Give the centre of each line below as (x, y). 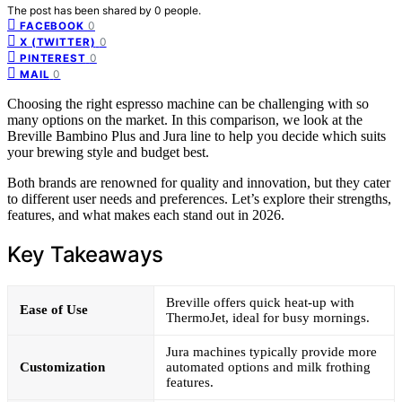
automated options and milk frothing (268, 367)
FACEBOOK (52, 26)
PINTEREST (53, 58)
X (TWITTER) (58, 42)
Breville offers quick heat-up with (260, 302)
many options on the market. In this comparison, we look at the (185, 119)
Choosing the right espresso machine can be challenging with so (188, 103)
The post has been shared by (81, 10)
